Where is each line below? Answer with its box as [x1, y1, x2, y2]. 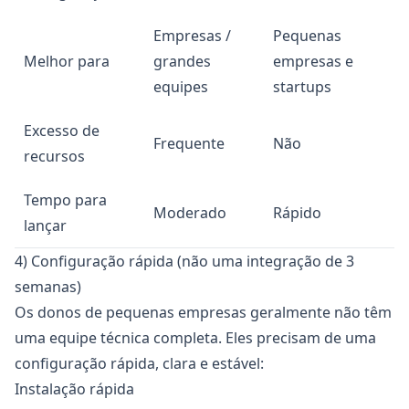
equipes [153, 77, 208, 97]
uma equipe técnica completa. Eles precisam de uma [15, 328, 376, 348]
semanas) [15, 277, 81, 297]
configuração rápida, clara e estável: [15, 353, 264, 373]
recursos [24, 146, 85, 166]
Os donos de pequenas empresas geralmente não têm [15, 302, 392, 322]
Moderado [153, 203, 226, 223]
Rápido [273, 203, 321, 223]
